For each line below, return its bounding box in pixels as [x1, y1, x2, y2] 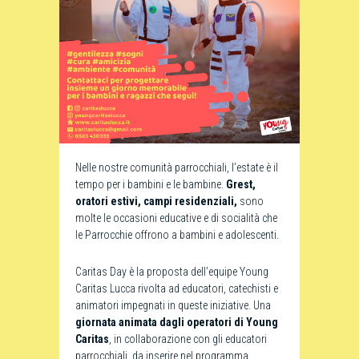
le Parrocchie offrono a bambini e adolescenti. [75, 228, 279, 241]
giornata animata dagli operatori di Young [75, 316, 278, 329]
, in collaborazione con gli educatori [109, 333, 267, 345]
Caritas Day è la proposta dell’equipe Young [75, 265, 268, 278]
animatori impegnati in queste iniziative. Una [75, 299, 271, 312]
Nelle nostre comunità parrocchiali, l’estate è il [75, 161, 278, 174]
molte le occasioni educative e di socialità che [75, 212, 277, 224]
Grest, [226, 178, 256, 191]
